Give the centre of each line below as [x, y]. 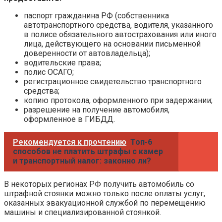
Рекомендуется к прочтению [70, 142]
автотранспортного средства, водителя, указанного [118, 25]
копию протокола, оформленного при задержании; [118, 100]
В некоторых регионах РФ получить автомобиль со [99, 184]
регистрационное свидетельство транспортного [113, 81]
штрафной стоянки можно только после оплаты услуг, [105, 193]
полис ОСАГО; [49, 72]
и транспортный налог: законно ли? [82, 161]
